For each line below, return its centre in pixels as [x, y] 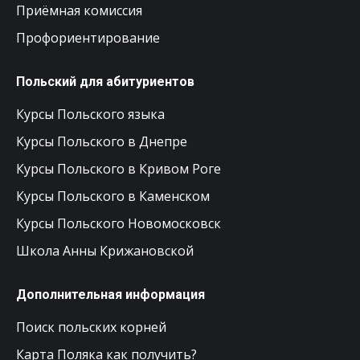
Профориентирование [88, 37]
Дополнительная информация [110, 294]
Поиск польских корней [91, 327]
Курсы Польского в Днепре [102, 141]
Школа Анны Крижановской [105, 250]
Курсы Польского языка [90, 114]
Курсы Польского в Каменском [113, 196]
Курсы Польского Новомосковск [119, 223]
